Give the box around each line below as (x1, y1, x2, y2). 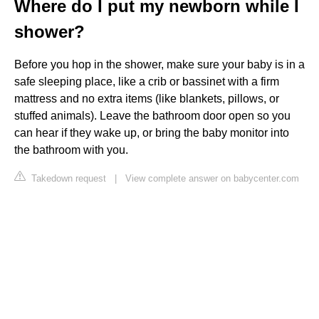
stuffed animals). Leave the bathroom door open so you (14, 109, 291, 122)
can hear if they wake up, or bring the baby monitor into (14, 126, 289, 139)
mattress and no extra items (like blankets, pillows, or (14, 92, 279, 105)
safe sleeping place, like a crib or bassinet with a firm (14, 75, 279, 88)
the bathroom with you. (14, 143, 128, 156)
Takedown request (28, 172, 106, 184)
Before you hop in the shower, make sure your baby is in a (14, 58, 305, 70)
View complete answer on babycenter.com (125, 172, 299, 184)
